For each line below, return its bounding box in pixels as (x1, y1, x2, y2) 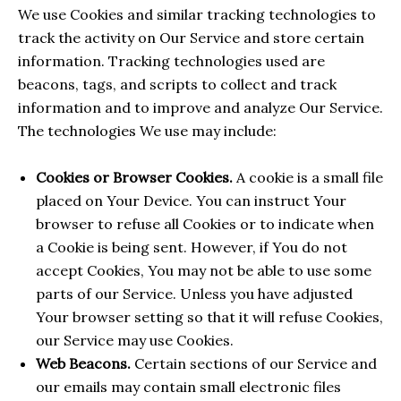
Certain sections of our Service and (131, 354, 377, 372)
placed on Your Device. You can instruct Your (36, 191, 346, 209)
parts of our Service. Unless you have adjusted (36, 284, 353, 303)
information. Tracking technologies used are (18, 52, 325, 71)
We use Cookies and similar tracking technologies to (18, 5, 376, 24)
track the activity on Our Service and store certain (18, 29, 364, 47)
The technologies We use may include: (18, 122, 277, 141)
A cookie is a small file (233, 167, 383, 186)
